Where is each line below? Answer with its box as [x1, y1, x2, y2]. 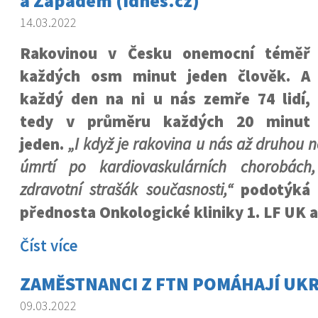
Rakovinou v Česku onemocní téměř [19, 43, 311, 63]
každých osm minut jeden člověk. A [19, 66, 311, 86]
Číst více [19, 236, 78, 256]
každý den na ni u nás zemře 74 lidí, [19, 89, 311, 109]
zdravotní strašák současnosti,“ [19, 180, 233, 199]
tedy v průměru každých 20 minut [19, 111, 311, 131]
